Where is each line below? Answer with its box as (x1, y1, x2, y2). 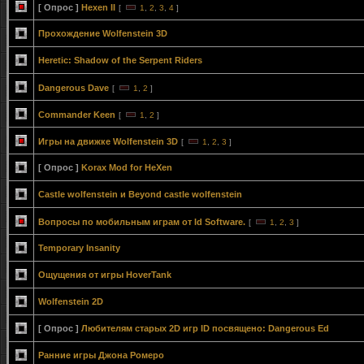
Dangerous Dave (38, 83, 109, 93)
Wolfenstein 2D (38, 297, 103, 306)
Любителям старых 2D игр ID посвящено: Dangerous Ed (81, 323, 329, 333)
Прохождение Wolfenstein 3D (38, 28, 167, 38)
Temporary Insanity (38, 243, 120, 253)
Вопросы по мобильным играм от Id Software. (38, 217, 245, 227)
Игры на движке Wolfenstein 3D (38, 136, 178, 146)
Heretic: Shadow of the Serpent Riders (38, 55, 202, 65)
